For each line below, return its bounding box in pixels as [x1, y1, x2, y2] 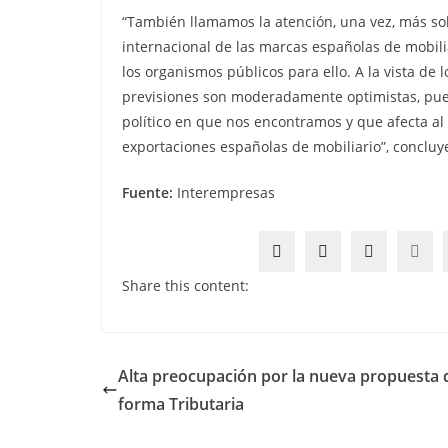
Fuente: [122, 183, 173, 202]
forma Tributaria [118, 393, 244, 415]
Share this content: [122, 276, 249, 295]
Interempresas [173, 183, 275, 202]
